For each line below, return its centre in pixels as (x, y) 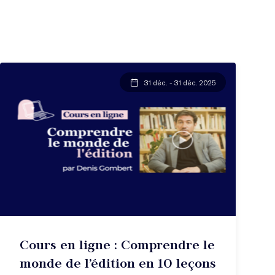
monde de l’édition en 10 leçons (118, 263)
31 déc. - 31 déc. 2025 (180, 82)
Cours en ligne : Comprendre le (117, 244)
